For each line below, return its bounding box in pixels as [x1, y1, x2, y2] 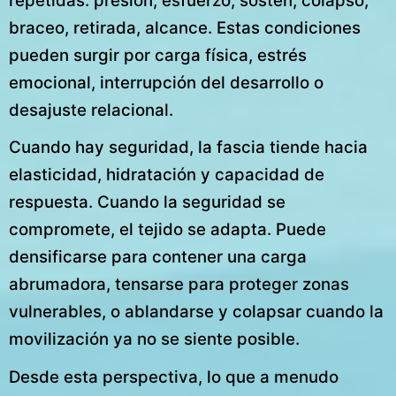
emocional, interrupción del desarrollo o [9, 72, 324, 94]
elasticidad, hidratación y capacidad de [9, 164, 324, 186]
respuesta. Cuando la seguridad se [9, 192, 286, 213]
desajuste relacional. [9, 100, 173, 121]
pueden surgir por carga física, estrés [9, 45, 307, 66]
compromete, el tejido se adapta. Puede [9, 219, 326, 240]
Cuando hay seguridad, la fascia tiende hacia [9, 137, 368, 158]
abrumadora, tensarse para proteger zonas [9, 274, 349, 295]
